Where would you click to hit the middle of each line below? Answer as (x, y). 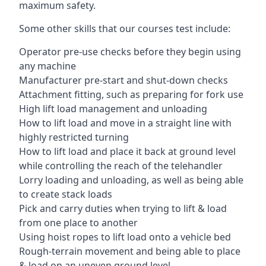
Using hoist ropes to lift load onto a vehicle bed (125, 237)
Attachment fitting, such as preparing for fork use (131, 94)
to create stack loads (66, 194)
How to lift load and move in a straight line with (125, 123)
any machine (47, 66)
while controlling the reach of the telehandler (121, 166)
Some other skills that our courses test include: (125, 28)
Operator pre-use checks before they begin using (130, 52)
